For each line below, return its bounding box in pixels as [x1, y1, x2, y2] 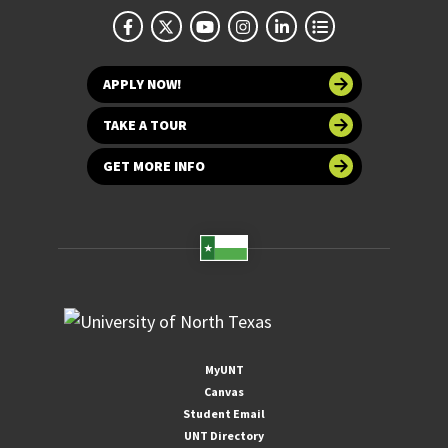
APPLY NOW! [102, 74, 182, 93]
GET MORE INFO [102, 156, 205, 175]
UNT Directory [184, 427, 264, 443]
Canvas [204, 383, 244, 399]
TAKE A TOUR [102, 115, 187, 134]
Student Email [183, 405, 265, 421]
